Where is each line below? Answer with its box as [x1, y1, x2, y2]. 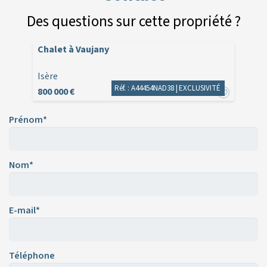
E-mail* [9, 204, 40, 218]
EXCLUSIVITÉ [179, 82, 221, 94]
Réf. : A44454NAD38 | [114, 82, 178, 94]
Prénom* [9, 113, 47, 127]
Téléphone [9, 249, 55, 263]
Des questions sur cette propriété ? [26, 11, 241, 33]
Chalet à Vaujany [37, 43, 109, 57]
